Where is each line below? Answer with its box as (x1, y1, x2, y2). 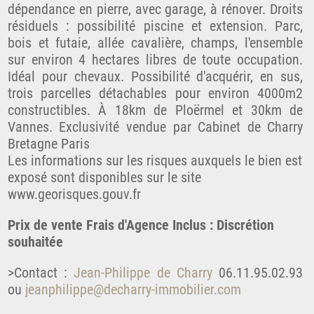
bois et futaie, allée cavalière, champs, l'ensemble (7, 34, 303, 52)
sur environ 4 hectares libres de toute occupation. (7, 51, 303, 69)
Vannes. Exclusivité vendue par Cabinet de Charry (7, 118, 303, 136)
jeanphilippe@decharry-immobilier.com (25, 281, 241, 299)
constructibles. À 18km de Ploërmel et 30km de (7, 102, 303, 119)
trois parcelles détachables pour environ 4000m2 (7, 85, 303, 102)
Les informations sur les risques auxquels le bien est (7, 152, 302, 170)
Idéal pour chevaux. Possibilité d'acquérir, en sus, (7, 68, 303, 86)
